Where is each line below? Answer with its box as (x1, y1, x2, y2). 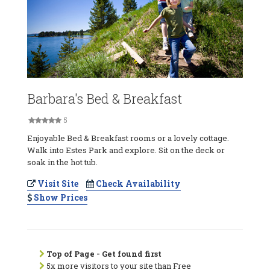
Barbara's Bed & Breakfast (27, 89, 182, 107)
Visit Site (36, 177, 78, 189)
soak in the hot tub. (27, 156, 98, 168)
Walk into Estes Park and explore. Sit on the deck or (27, 144, 225, 155)
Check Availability (94, 177, 181, 189)
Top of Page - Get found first (46, 248, 162, 259)
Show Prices (32, 191, 87, 203)
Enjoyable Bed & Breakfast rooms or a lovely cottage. (27, 132, 229, 143)
